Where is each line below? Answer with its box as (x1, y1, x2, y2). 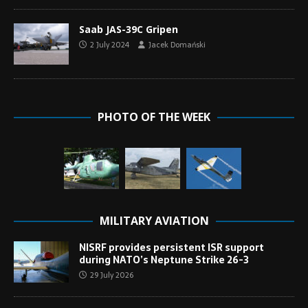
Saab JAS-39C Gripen (79, 23, 178, 36)
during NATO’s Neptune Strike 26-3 (79, 252, 249, 268)
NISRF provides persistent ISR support (79, 240, 264, 256)
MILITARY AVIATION (99, 213, 209, 229)
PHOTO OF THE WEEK (98, 109, 210, 125)
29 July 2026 (90, 269, 133, 282)
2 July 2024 (90, 38, 129, 51)
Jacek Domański (148, 38, 206, 51)
